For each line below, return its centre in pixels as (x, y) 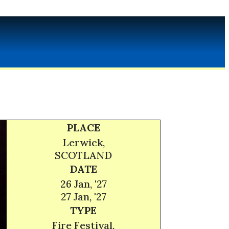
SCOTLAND (83, 155)
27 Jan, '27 (83, 197)
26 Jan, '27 (83, 184)
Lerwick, (83, 142)
